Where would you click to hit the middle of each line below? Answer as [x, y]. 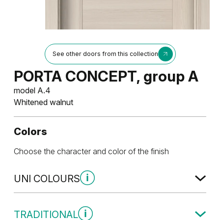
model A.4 [32, 90]
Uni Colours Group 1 [48, 198]
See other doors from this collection [105, 54]
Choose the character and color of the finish [91, 151]
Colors [30, 131]
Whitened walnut [43, 102]
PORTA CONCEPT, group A [106, 76]
